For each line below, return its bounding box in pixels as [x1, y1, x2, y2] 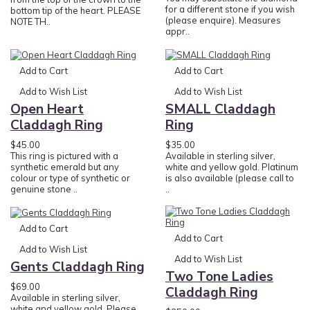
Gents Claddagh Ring [10, 257, 145, 276]
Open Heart [10, 100, 84, 118]
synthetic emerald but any [10, 161, 119, 172]
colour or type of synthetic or [10, 172, 130, 183]
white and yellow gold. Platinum [165, 161, 298, 172]
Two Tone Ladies [165, 267, 273, 286]
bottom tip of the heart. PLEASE [10, 4, 140, 16]
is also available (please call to [165, 172, 294, 183]
